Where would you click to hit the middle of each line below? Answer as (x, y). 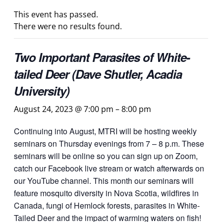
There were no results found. (68, 26)
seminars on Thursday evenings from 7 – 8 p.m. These (109, 143)
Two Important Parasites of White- (102, 57)
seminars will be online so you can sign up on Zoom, (106, 156)
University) (42, 91)
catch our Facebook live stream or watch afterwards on (109, 168)
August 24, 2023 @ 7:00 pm (64, 109)
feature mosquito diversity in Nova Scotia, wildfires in (106, 193)
